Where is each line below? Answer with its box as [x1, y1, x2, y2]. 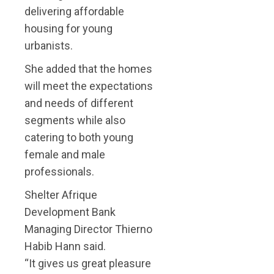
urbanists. [24, 39, 73, 52]
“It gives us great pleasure [24, 256, 151, 270]
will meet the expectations [24, 79, 153, 92]
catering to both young [24, 130, 133, 144]
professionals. [24, 165, 94, 178]
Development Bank [24, 205, 116, 218]
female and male [24, 147, 105, 161]
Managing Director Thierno [24, 222, 152, 235]
